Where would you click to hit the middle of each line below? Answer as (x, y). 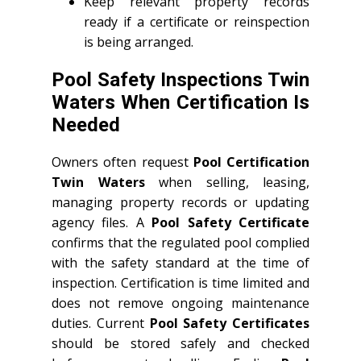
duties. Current (101, 323)
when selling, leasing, (227, 182)
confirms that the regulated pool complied (180, 242)
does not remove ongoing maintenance (180, 303)
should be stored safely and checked (180, 343)
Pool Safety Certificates (229, 323)
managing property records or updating (180, 202)
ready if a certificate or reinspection (197, 21)
